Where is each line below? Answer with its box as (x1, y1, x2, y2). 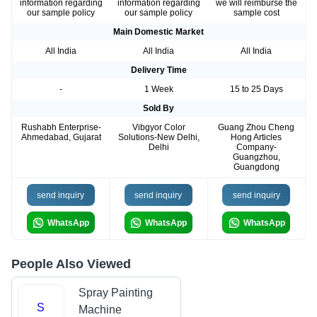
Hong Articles (231, 132, 282, 143)
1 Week (144, 84, 173, 95)
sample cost (233, 8, 279, 18)
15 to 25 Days (229, 84, 283, 95)
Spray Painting (78, 287, 153, 299)
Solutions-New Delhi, (117, 132, 200, 143)
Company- (236, 142, 277, 153)
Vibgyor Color (132, 122, 185, 133)
